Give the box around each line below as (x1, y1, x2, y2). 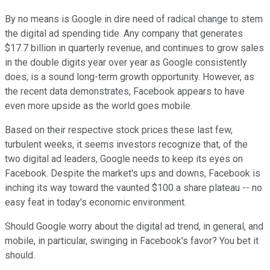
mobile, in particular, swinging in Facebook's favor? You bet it (5, 234, 259, 246)
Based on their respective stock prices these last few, (5, 124, 233, 136)
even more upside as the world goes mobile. (5, 99, 192, 111)
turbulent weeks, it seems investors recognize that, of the (5, 138, 248, 150)
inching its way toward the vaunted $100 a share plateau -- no (5, 181, 262, 193)
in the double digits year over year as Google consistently (5, 56, 247, 68)
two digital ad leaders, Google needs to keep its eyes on (5, 152, 243, 165)
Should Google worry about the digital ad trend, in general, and (5, 220, 263, 232)
